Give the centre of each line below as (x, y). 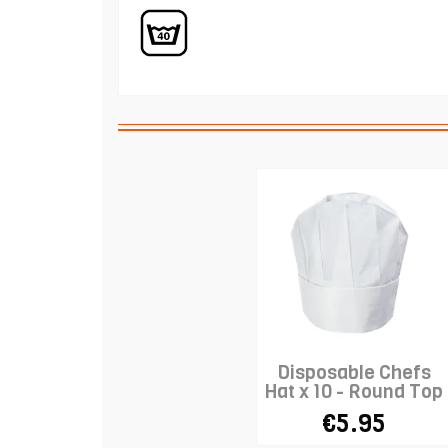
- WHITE (354, 410)
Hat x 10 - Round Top (354, 391)
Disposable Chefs (354, 372)
